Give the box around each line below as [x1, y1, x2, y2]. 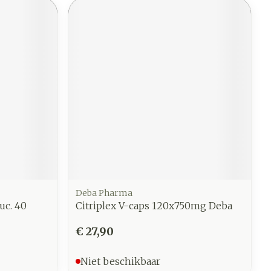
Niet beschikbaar [80, 255, 161, 267]
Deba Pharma [76, 187, 133, 198]
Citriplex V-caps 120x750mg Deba [76, 199, 233, 212]
